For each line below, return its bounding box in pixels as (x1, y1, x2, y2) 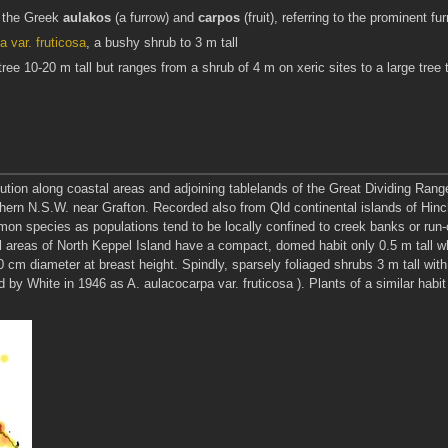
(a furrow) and (110, 10, 198, 25)
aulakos (62, 10, 111, 25)
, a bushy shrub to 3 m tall (85, 36, 238, 50)
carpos (197, 10, 240, 25)
